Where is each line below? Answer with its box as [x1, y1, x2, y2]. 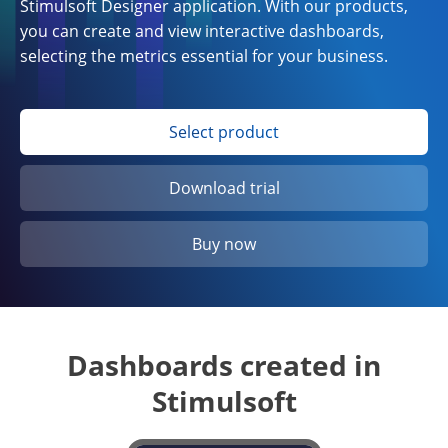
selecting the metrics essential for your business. [20, 45, 388, 67]
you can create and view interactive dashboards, [20, 20, 384, 42]
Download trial [168, 177, 280, 199]
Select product [169, 121, 279, 143]
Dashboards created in [67, 346, 381, 384]
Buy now [192, 233, 256, 255]
